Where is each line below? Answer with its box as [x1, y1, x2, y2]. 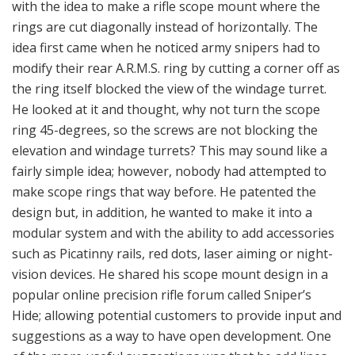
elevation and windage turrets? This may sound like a [12, 43, 327, 61]
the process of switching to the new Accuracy [12, 331, 278, 349]
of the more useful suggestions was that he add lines [12, 249, 327, 267]
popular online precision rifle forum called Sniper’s [12, 187, 311, 205]
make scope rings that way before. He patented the [12, 84, 316, 102]
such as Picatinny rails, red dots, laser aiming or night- [12, 146, 333, 164]
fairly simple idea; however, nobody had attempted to [12, 63, 326, 82]
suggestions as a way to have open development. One [12, 228, 331, 246]
